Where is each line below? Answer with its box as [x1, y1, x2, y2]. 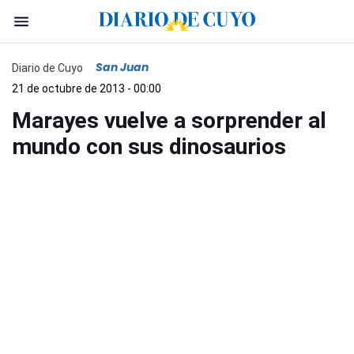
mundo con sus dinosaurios [12, 134, 286, 160]
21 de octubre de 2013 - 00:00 [12, 82, 161, 95]
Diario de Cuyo [12, 61, 83, 74]
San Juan [96, 59, 149, 75]
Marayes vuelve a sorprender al [12, 107, 326, 134]
